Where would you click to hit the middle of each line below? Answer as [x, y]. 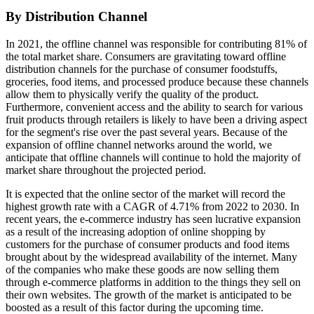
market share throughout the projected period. [106, 170]
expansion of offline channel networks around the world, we [139, 144]
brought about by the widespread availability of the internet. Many [151, 257]
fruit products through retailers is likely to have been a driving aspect [156, 119]
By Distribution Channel [76, 16]
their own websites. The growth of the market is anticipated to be [149, 294]
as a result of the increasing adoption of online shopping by [136, 231]
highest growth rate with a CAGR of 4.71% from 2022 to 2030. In [152, 206]
